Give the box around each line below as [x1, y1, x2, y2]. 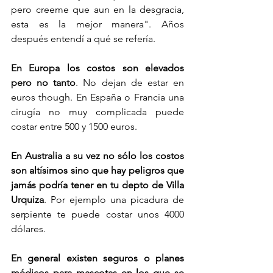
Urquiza [11, 193, 44, 205]
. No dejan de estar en [76, 76, 185, 88]
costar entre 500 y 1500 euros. [11, 120, 140, 132]
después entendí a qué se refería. [11, 32, 155, 44]
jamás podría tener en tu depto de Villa [11, 179, 184, 191]
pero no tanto [11, 76, 76, 88]
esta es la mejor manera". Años [11, 18, 184, 30]
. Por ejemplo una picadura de [44, 193, 184, 205]
